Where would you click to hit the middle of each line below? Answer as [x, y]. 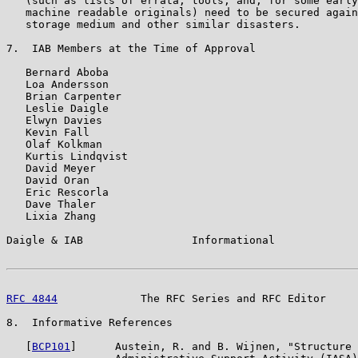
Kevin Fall [48, 132]
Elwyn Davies [54, 120]
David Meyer [51, 168]
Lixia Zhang [51, 216]
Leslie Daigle [58, 108]
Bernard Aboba [58, 72]
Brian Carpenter [64, 96]
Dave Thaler [51, 204]
